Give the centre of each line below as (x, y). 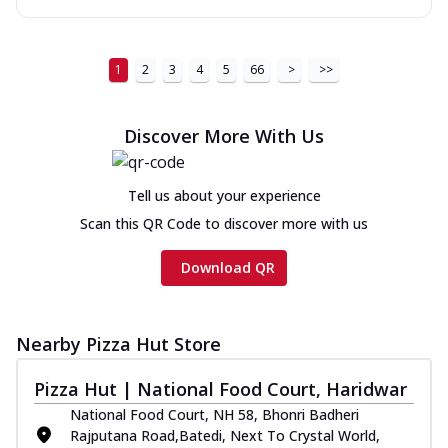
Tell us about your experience (224, 195)
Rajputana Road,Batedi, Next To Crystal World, (225, 435)
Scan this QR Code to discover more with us (224, 223)
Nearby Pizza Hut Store (118, 343)
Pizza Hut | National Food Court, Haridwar (220, 388)
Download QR (228, 267)
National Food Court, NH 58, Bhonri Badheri (214, 414)
